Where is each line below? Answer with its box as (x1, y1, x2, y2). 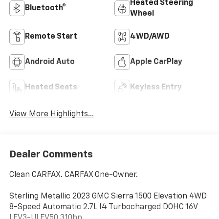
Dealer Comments (9, 149, 93, 159)
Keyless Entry (130, 84, 182, 92)
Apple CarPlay (130, 58, 182, 66)
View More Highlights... (9, 110, 94, 119)
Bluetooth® (24, 4, 66, 13)
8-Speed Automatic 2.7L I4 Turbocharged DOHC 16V (9, 203, 197, 211)
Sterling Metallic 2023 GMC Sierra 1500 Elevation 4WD (9, 192, 207, 200)
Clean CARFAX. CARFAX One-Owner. (9, 171, 138, 179)
